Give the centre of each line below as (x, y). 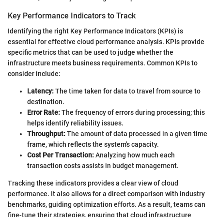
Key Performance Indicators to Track (72, 16)
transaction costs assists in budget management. (103, 166)
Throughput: (46, 134)
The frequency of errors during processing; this (132, 113)
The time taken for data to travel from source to (127, 91)
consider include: (34, 74)
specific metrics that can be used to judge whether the (91, 53)
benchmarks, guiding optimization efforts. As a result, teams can (107, 205)
